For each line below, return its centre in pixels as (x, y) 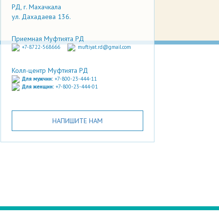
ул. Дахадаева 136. (41, 16)
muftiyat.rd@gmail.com (104, 47)
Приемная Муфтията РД (48, 38)
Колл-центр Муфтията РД (50, 70)
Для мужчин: (38, 78)
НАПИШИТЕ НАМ (77, 120)
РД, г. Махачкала (36, 7)
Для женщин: (39, 86)
